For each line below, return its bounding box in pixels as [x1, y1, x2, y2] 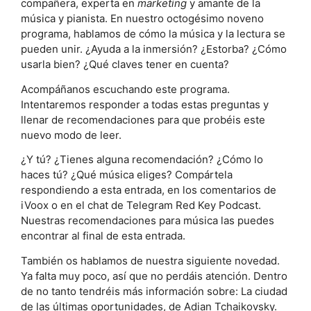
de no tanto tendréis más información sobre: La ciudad [21, 284, 287, 298]
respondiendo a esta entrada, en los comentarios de [21, 183, 276, 196]
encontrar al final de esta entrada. [21, 229, 185, 242]
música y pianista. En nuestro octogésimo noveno [21, 12, 264, 25]
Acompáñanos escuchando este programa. [21, 82, 230, 96]
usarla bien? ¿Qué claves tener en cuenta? [21, 58, 229, 71]
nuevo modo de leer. [21, 128, 121, 142]
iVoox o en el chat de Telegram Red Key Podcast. [21, 199, 261, 212]
